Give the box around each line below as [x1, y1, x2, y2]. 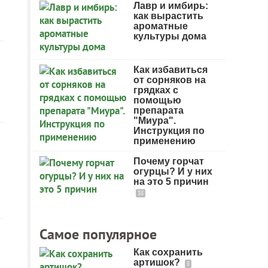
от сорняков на [133, 75, 206, 85]
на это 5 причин [133, 176, 209, 187]
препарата [133, 105, 184, 115]
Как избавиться [133, 65, 208, 75]
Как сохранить [133, 247, 203, 257]
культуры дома [133, 31, 206, 41]
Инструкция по [133, 126, 205, 136]
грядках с [133, 85, 178, 95]
